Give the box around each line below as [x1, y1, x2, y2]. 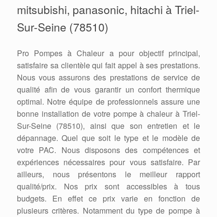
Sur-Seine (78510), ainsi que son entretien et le [17, 120, 200, 131]
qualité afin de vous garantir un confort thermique [17, 83, 200, 95]
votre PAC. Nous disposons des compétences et [17, 144, 200, 155]
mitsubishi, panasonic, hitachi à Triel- [17, 1, 200, 17]
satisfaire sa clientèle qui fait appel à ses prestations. [17, 59, 200, 71]
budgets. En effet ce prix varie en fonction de [17, 192, 200, 204]
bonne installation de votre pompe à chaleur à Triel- [17, 108, 200, 119]
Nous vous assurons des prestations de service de [17, 71, 200, 83]
